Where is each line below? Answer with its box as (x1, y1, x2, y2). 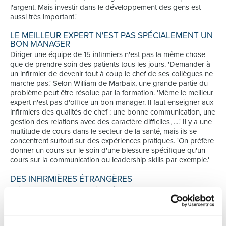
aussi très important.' (10, 12, 77, 21)
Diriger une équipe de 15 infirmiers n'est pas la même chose (10, 50, 205, 59)
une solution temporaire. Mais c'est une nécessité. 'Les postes (10, 194, 210, 203)
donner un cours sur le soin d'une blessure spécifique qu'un (10, 146, 205, 155)
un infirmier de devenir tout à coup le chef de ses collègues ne (10, 69, 213, 78)
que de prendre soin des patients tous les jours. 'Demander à (10, 60, 210, 69)
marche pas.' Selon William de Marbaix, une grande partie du (10, 79, 208, 88)
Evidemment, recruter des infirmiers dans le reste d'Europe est (10, 185, 213, 194)
